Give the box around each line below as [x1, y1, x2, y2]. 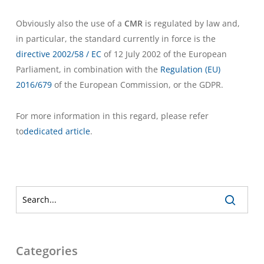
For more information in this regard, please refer [15, 110, 209, 121]
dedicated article [23, 125, 90, 137]
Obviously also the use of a [15, 17, 124, 29]
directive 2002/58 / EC [15, 48, 101, 60]
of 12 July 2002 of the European [101, 48, 227, 60]
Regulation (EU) [157, 63, 220, 75]
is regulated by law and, [144, 17, 240, 29]
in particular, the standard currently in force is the [15, 32, 216, 44]
